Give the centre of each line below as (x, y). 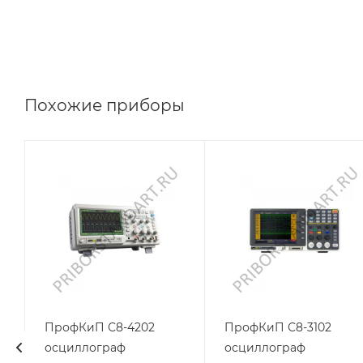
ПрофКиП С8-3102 (278, 328)
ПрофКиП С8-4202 (99, 328)
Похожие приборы (105, 105)
